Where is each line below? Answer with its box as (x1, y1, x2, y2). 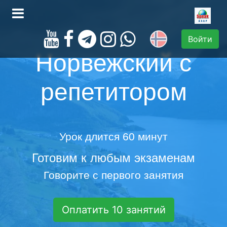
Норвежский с (35, 50, 192, 77)
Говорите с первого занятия (44, 169, 183, 181)
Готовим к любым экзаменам (32, 151, 195, 165)
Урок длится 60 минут (59, 131, 168, 142)
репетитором (40, 79, 187, 105)
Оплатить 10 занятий (61, 204, 166, 216)
